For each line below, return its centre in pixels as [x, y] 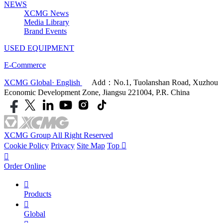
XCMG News [46, 13]
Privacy [63, 145]
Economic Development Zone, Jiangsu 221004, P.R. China [97, 92]
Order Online [25, 166]
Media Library [47, 22]
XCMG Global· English [43, 82]
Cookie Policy [26, 145]
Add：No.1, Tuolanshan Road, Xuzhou [155, 82]
